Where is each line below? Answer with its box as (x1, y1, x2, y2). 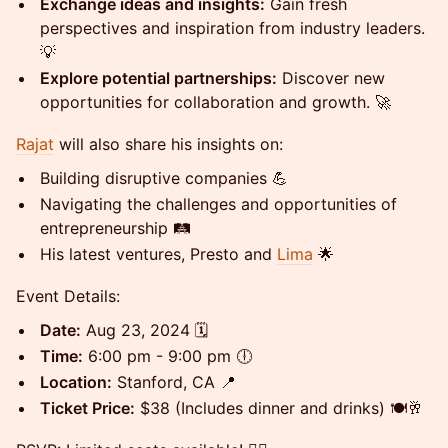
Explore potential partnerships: (40, 68, 277, 88)
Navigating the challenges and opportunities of (40, 194, 397, 214)
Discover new (277, 68, 385, 88)
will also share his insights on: (54, 134, 283, 154)
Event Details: (16, 286, 120, 306)
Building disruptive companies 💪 (40, 168, 288, 188)
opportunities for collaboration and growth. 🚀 (40, 92, 391, 112)
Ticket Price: (40, 398, 135, 418)
